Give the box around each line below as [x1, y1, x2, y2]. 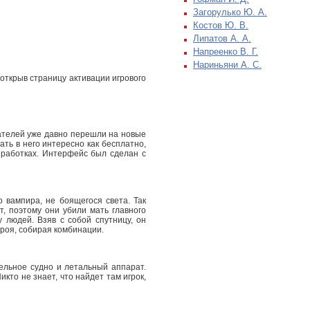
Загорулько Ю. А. [193, 7, 267, 18]
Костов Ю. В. [193, 20, 248, 31]
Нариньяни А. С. [193, 60, 262, 71]
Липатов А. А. [193, 33, 251, 44]
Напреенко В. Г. [193, 46, 258, 57]
